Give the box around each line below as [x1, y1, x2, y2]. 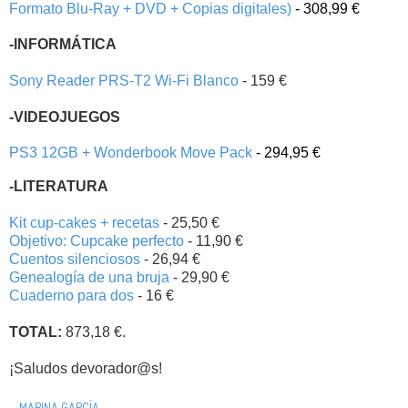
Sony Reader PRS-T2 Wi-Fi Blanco [9, 73, 239, 89]
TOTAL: [9, 324, 62, 341]
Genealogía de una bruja [9, 270, 169, 286]
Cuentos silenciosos [9, 251, 140, 268]
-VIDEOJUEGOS [9, 109, 120, 126]
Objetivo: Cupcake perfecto [9, 233, 184, 250]
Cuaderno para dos [9, 288, 134, 304]
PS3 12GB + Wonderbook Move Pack [9, 145, 252, 161]
